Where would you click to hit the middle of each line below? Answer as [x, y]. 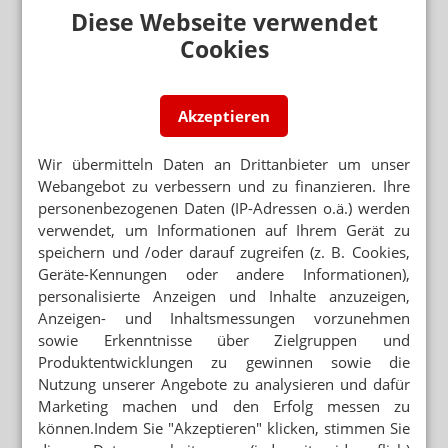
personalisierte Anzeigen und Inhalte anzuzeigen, [224, 296]
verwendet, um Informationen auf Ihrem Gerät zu [224, 230]
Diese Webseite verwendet [224, 22]
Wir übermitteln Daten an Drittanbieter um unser [224, 164]
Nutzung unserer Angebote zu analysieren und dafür [224, 384]
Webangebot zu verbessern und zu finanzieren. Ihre [224, 186]
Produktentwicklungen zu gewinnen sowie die [224, 362]
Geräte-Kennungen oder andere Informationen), [224, 274]
